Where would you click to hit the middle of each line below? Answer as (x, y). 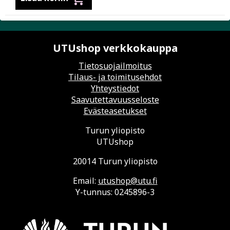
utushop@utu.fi (128, 181)
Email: (85, 181)
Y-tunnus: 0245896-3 (115, 192)
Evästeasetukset (115, 111)
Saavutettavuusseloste (115, 100)
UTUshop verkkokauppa (115, 48)
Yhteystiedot (115, 88)
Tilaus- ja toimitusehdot (115, 77)
